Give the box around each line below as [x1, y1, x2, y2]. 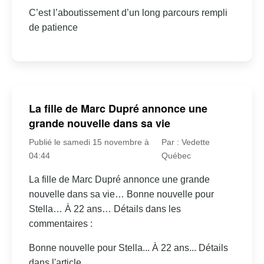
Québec [161, 151, 191, 161]
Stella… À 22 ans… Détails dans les [28, 204, 181, 214]
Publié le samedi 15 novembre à [28, 137, 149, 147]
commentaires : [28, 219, 93, 229]
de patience [28, 22, 78, 32]
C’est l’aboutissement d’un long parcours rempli [28, 7, 227, 18]
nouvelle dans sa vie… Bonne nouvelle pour [28, 189, 214, 200]
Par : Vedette [161, 137, 210, 147]
